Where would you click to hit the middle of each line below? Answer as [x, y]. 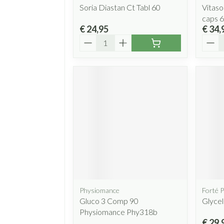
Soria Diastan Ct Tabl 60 [120, 7]
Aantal [91, 38]
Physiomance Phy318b [118, 212]
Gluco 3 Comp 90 [109, 201]
